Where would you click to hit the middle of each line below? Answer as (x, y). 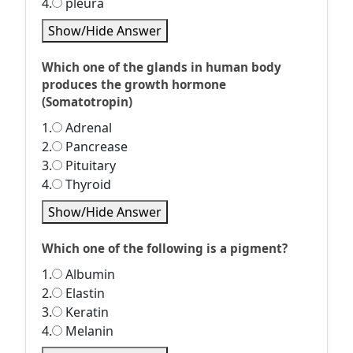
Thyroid (87, 184)
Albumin (89, 274)
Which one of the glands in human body (162, 67)
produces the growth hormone (134, 84)
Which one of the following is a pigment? (165, 248)
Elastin (84, 293)
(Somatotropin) (87, 102)
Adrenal (87, 128)
